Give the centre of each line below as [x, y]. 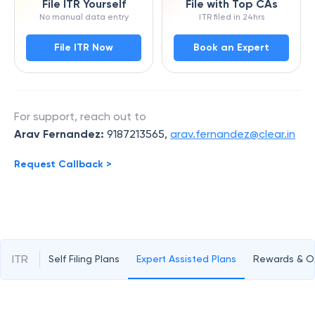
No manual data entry [84, 17]
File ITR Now [84, 47]
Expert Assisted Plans [186, 258]
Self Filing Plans [84, 258]
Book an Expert [231, 47]
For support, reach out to [80, 116]
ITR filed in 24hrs [231, 17]
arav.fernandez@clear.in [233, 134]
